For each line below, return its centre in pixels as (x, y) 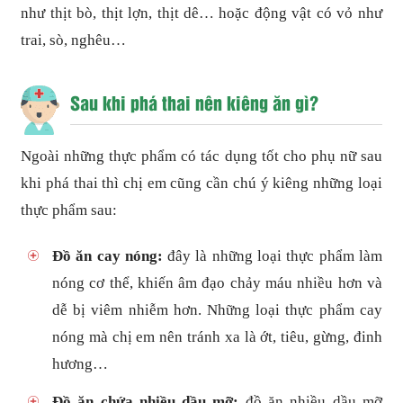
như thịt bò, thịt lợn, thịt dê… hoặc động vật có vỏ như (201, 13)
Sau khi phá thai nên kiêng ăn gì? (195, 102)
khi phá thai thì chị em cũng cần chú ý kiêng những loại (201, 183)
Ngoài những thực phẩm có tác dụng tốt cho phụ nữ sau (201, 156)
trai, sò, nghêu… (74, 40)
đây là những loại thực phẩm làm (272, 255)
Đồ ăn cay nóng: (107, 255)
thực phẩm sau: (69, 210)
